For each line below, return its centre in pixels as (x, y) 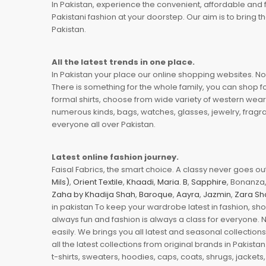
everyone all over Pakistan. (104, 124)
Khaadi (140, 182)
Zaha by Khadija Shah (94, 194)
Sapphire (209, 182)
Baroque (156, 194)
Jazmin (217, 194)
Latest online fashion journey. (115, 157)
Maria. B (172, 182)
